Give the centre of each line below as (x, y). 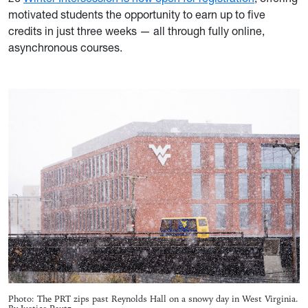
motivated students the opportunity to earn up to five (137, 14)
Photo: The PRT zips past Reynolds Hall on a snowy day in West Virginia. (153, 299)
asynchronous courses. (65, 47)
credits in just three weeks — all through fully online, (136, 31)
